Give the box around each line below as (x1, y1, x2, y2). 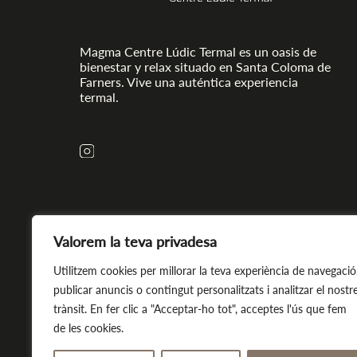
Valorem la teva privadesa (53, 231, 217, 251)
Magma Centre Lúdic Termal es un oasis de (80, 41, 316, 61)
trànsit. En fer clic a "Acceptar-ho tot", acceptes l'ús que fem (53, 300, 347, 316)
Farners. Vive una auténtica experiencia (80, 72, 298, 91)
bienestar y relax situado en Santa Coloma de (80, 57, 331, 76)
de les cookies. (53, 320, 124, 335)
